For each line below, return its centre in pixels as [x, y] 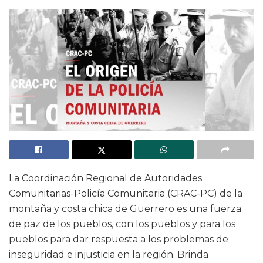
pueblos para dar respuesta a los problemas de [119, 240]
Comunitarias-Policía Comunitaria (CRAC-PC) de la [126, 194]
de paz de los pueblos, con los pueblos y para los [122, 224]
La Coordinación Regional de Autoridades [105, 178]
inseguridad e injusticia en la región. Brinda [109, 255]
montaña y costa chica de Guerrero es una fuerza [125, 209]
